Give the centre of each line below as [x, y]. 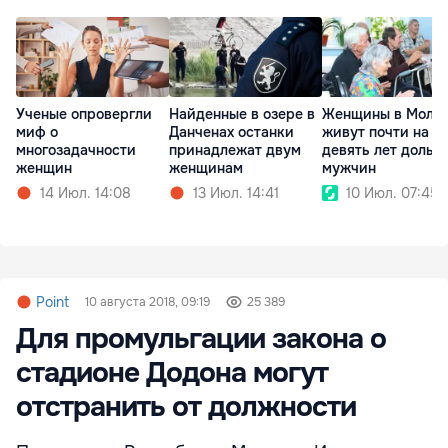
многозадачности [76, 150]
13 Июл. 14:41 [236, 193]
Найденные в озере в [242, 114]
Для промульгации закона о [201, 338]
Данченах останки [231, 132]
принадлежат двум [235, 150]
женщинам [206, 168]
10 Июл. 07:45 [392, 193]
